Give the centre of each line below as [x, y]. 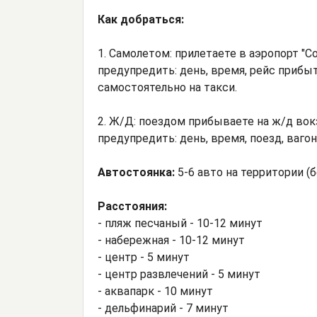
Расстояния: [132, 207]
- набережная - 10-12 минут [171, 241]
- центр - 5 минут [144, 258]
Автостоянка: [138, 173]
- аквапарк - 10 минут [155, 292]
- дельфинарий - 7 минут [163, 309]
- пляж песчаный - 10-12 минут [180, 224]
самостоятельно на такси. [167, 88]
